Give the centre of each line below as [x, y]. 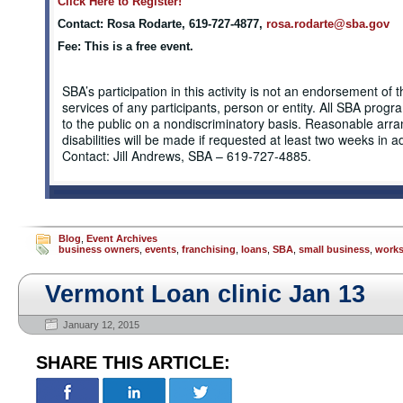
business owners [99, 249]
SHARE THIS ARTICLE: [133, 363]
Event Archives [122, 238]
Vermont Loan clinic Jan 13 [205, 294]
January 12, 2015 [101, 325]
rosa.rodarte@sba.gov [327, 24]
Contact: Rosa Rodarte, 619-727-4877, [161, 24]
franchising [209, 249]
